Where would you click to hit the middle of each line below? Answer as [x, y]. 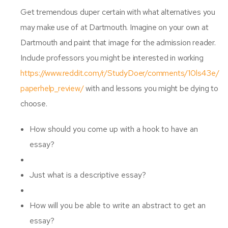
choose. [34, 103]
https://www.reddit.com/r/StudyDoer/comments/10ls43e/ [120, 73]
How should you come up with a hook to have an [114, 129]
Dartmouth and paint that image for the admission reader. [118, 42]
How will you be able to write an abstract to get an [118, 205]
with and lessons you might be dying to [151, 88]
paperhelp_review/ [52, 88]
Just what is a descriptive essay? [88, 175]
